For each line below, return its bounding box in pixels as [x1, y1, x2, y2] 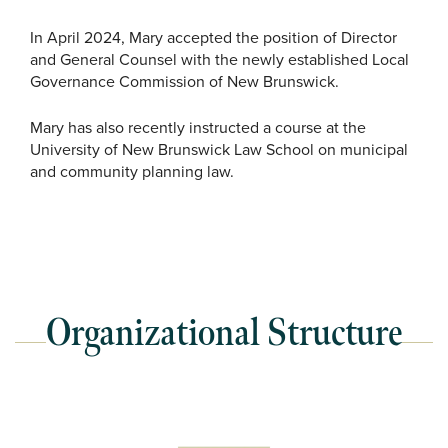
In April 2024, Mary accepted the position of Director [30, 26, 397, 50]
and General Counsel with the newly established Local [30, 48, 409, 72]
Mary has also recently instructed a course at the [30, 116, 366, 140]
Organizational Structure [46, 311, 402, 357]
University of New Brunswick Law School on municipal [30, 138, 408, 162]
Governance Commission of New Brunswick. [30, 70, 339, 94]
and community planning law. [30, 160, 234, 184]
